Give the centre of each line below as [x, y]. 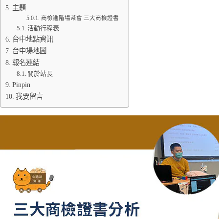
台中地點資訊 [33, 39]
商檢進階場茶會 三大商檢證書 [80, 18]
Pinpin [21, 85]
